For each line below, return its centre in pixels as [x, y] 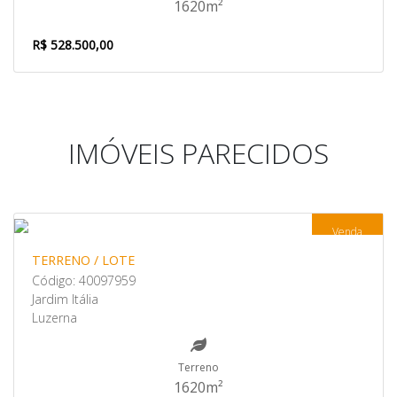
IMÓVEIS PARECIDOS [198, 153]
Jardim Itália [65, 299]
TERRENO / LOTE [83, 260]
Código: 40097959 [84, 280]
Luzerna [54, 318]
